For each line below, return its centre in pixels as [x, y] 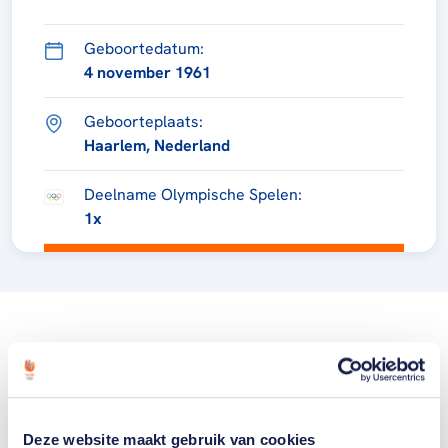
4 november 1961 [147, 72]
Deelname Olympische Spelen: [193, 194]
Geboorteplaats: [143, 121]
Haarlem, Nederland [157, 145]
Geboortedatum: [144, 48]
